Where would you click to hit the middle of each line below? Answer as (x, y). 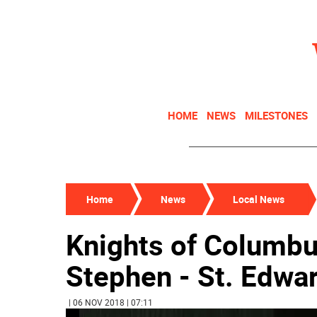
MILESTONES (276, 115)
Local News (259, 199)
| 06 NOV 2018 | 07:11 (111, 302)
